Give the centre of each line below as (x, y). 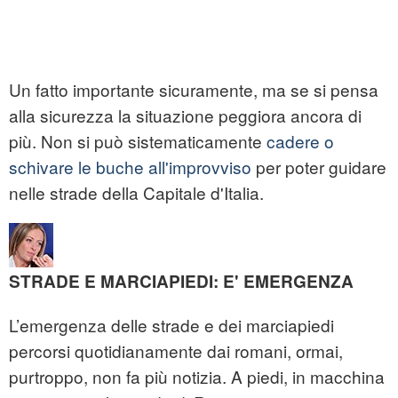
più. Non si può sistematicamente (138, 141)
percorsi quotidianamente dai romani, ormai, (176, 351)
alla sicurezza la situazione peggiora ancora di (185, 115)
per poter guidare (319, 167)
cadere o (300, 141)
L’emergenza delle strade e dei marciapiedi (171, 325)
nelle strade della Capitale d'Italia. (136, 193)
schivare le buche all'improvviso (130, 167)
